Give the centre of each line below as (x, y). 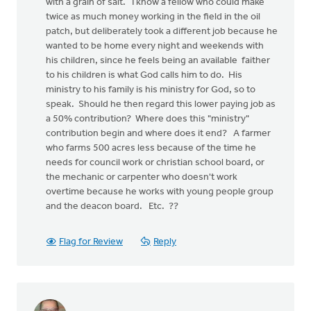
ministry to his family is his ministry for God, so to (151, 90)
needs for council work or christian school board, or (155, 163)
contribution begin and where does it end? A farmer (158, 134)
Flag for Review (91, 242)
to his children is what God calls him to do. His (144, 75)
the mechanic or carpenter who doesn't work (142, 177)
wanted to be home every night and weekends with (155, 46)
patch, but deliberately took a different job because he (162, 32)
